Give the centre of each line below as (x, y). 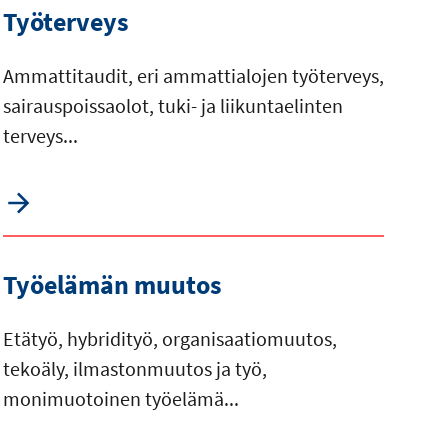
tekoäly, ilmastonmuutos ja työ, (134, 369)
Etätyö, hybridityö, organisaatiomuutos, (169, 339)
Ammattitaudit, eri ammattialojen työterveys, (193, 76)
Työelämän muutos (112, 285)
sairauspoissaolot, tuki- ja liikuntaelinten (172, 106)
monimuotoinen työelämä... (120, 399)
